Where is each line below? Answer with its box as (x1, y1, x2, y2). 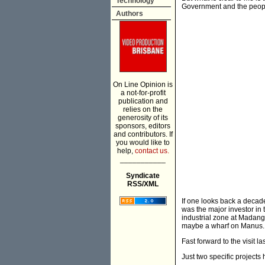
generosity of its (118, 114, 168, 122)
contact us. (134, 147, 169, 155)
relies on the (123, 105, 163, 114)
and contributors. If (113, 130, 173, 138)
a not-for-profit (120, 89, 166, 97)
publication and (118, 97, 168, 105)
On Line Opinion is (113, 80, 173, 89)
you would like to (116, 138, 170, 147)
